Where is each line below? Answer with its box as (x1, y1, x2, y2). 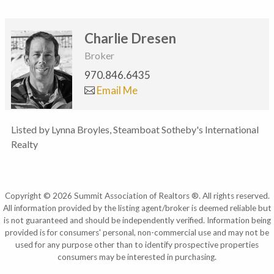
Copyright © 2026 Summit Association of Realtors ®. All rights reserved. (4, 190, 270, 201)
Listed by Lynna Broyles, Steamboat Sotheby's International (11, 123, 259, 135)
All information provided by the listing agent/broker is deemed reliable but (2, 202, 272, 213)
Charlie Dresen (84, 30, 176, 47)
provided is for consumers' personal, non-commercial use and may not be (5, 227, 269, 237)
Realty (11, 138, 38, 150)
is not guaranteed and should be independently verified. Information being (3, 215, 271, 225)
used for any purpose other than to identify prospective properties (15, 239, 259, 250)
